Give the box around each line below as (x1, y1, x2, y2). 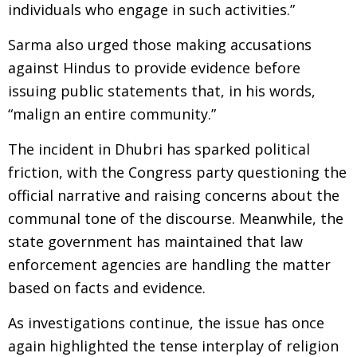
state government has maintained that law (8, 232, 303, 251)
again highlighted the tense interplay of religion (8, 336, 339, 355)
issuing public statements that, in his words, (8, 81, 316, 100)
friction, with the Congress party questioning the (8, 163, 347, 182)
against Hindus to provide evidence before (8, 58, 300, 77)
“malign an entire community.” (8, 104, 216, 124)
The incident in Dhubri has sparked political (8, 139, 310, 159)
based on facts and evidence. (8, 278, 206, 297)
